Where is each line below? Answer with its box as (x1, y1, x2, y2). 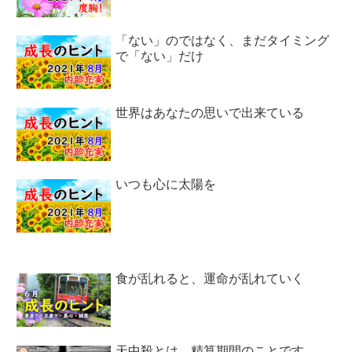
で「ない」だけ (115, 49, 204, 64)
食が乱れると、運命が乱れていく (115, 272, 305, 286)
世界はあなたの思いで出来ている (115, 105, 305, 119)
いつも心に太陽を (115, 178, 217, 192)
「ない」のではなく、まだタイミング (115, 34, 330, 48)
